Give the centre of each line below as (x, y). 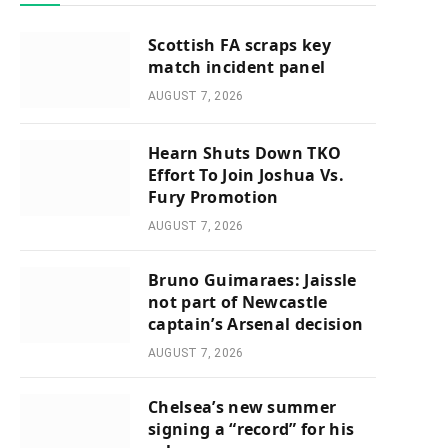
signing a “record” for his (251, 429)
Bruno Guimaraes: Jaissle (252, 280)
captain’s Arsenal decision (256, 324)
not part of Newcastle (238, 302)
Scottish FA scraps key (240, 45)
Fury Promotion (213, 197)
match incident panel (237, 67)
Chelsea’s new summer (242, 407)
